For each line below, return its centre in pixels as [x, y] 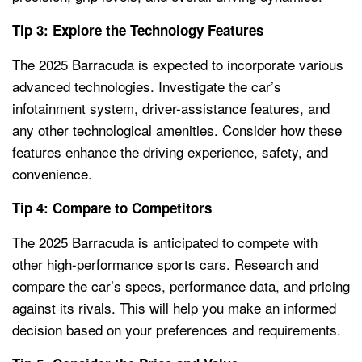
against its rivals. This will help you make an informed [174, 308]
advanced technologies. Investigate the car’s [147, 86]
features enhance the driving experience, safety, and [170, 152]
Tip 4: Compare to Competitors [112, 208]
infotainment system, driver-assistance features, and [171, 108]
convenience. [52, 174]
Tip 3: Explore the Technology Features [138, 30]
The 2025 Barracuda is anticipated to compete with [165, 242]
